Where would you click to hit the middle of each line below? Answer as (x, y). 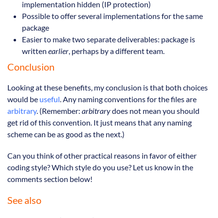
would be (23, 99)
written (35, 51)
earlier (58, 51)
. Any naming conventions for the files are (128, 99)
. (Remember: (59, 111)
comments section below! (50, 179)
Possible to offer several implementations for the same (112, 16)
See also (24, 200)
